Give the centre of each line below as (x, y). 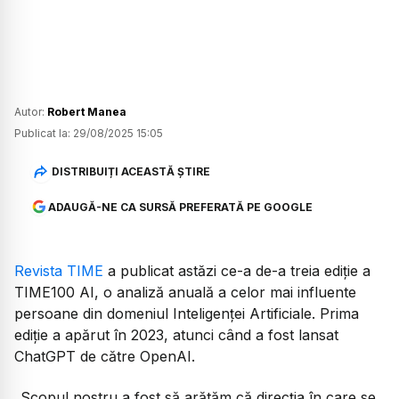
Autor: (31, 111)
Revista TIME (59, 270)
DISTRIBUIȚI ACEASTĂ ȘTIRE (130, 172)
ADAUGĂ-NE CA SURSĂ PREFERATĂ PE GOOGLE (180, 207)
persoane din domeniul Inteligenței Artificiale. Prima (187, 313)
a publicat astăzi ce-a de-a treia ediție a (237, 270)
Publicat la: (42, 133)
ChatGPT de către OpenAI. (105, 356)
